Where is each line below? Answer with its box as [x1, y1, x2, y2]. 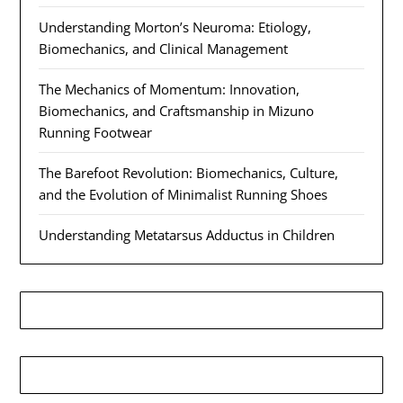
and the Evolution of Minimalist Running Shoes [39, 184, 328, 203]
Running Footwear [39, 122, 153, 141]
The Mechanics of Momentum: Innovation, [39, 79, 300, 98]
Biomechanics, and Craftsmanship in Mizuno [39, 101, 315, 120]
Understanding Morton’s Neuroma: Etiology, [39, 17, 312, 36]
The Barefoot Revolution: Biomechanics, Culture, [39, 163, 339, 182]
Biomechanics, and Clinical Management [39, 39, 289, 58]
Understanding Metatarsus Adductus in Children [39, 225, 336, 244]
